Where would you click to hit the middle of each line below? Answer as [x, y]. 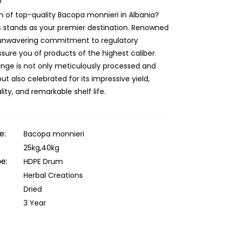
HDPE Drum [43, 162]
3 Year [35, 203]
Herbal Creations [53, 176]
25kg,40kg [41, 148]
